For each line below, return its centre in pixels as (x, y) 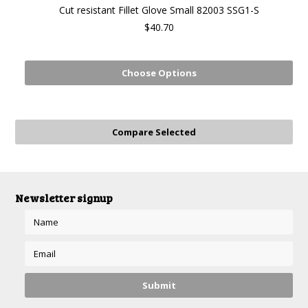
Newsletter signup (64, 198)
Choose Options (159, 73)
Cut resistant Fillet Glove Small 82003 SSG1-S (159, 10)
